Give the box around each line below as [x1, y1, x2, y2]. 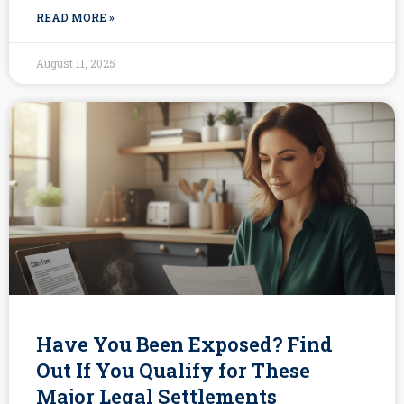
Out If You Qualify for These [36, 357, 310, 384]
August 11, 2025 [36, 56, 115, 71]
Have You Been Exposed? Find [36, 331, 333, 358]
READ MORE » [36, 10, 115, 25]
